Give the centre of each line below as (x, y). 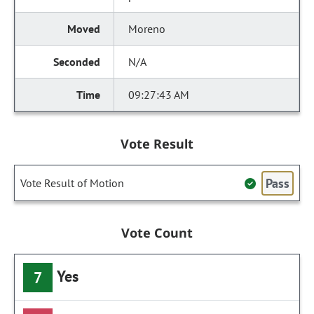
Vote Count (157, 233)
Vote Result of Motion (72, 183)
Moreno (147, 29)
